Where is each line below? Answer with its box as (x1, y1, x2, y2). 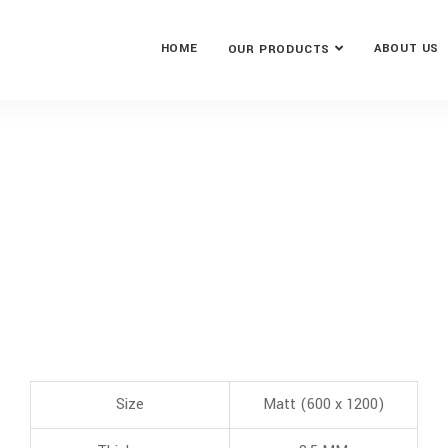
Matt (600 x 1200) (262, 394, 385, 415)
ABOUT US (373, 40, 440, 57)
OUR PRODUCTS (227, 41, 331, 58)
